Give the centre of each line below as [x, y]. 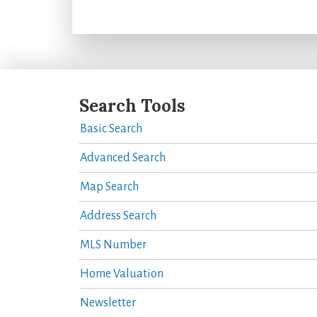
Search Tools [132, 105]
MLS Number [113, 244]
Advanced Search [123, 157]
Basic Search [111, 128]
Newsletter [108, 302]
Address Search [118, 215]
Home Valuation [122, 273]
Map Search [109, 186]
